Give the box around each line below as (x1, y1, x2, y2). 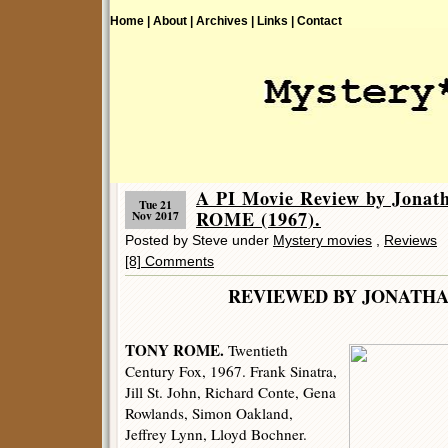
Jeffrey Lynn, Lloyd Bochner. (125, 424, 307, 444)
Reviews (384, 232, 437, 248)
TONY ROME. (125, 339, 224, 361)
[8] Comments (125, 253, 214, 269)
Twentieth (224, 340, 288, 360)
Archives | (196, 14, 254, 27)
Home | (110, 14, 150, 27)
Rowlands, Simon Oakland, (125, 403, 293, 423)
